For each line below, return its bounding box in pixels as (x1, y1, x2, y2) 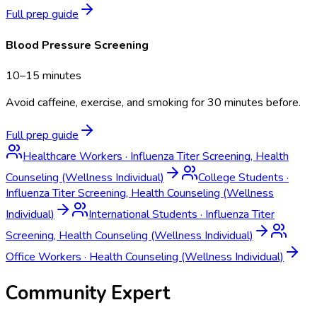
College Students (198, 169, 284, 185)
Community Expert (6, 280, 170, 306)
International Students (88, 206, 197, 222)
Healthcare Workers (23, 148, 122, 164)
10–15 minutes (6, 67, 81, 83)
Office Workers (6, 248, 81, 265)
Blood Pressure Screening (6, 37, 149, 53)
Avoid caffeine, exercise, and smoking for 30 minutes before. (6, 94, 301, 110)
